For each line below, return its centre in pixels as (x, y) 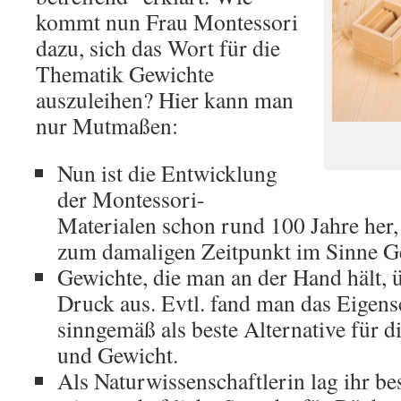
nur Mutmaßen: (107, 125)
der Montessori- (131, 199)
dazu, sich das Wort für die (158, 47)
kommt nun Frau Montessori (167, 21)
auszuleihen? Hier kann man (165, 99)
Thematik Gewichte (125, 73)
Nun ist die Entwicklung (167, 173)
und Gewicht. (118, 354)
